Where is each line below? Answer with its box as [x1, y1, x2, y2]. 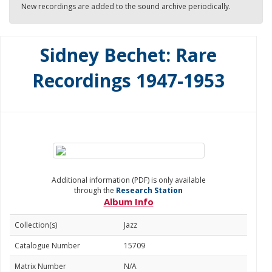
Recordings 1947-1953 [32, 68, 225, 93]
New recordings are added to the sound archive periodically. [21, 1, 231, 12]
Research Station [116, 185, 183, 195]
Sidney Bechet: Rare [40, 42, 217, 67]
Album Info [103, 195, 154, 208]
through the [74, 185, 116, 195]
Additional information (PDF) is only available [51, 175, 206, 185]
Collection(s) [15, 220, 57, 230]
